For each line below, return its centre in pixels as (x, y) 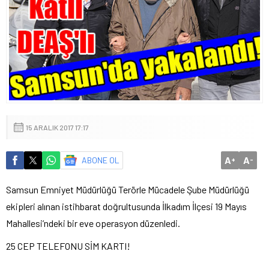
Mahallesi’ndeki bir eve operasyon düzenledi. (93, 223)
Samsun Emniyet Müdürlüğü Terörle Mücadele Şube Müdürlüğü (128, 189)
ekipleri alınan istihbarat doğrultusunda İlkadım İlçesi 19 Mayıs (126, 206)
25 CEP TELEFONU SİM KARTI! (68, 246)
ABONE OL (101, 160)
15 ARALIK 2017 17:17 (57, 127)
